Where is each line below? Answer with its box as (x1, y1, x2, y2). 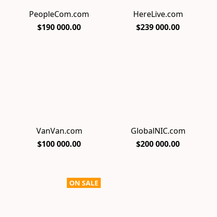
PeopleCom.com (29, 9, 89, 20)
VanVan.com (36, 125, 82, 137)
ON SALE (69, 178, 98, 188)
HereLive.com (133, 9, 183, 20)
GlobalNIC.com (130, 125, 186, 137)
